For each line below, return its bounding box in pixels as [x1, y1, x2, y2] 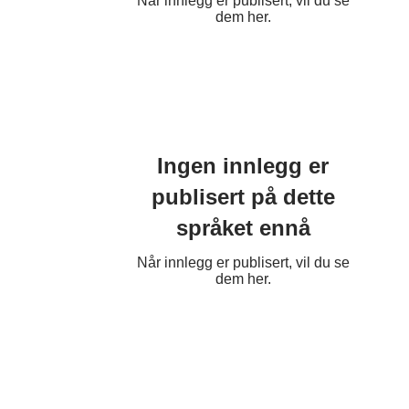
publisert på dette [151, 184, 335, 209]
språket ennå [175, 215, 310, 240]
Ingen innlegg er [157, 153, 329, 178]
